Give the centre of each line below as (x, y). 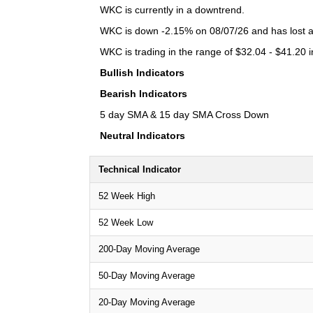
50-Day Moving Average (147, 275)
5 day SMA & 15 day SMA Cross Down (184, 114)
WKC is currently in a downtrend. (172, 9)
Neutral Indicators (143, 135)
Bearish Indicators (144, 93)
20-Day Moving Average (147, 302)
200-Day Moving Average (149, 249)
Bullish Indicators (142, 72)
